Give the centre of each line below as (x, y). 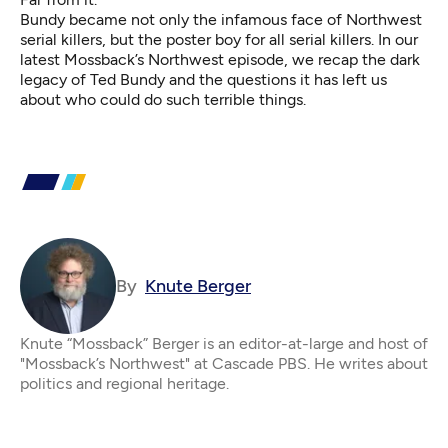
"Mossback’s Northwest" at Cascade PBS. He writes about (224, 363)
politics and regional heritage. (124, 383)
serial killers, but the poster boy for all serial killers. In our (219, 39)
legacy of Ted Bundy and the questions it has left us (203, 79)
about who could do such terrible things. (163, 99)
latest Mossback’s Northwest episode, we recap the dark (220, 59)
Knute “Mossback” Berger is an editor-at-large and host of (224, 343)
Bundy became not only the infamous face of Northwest (221, 19)
